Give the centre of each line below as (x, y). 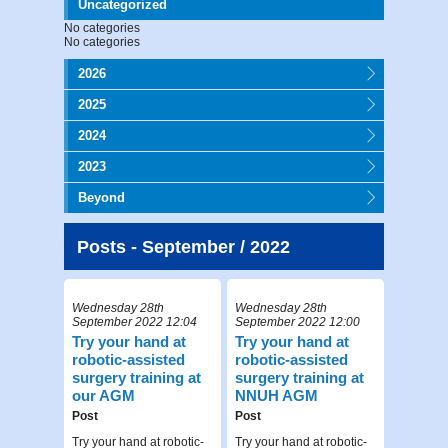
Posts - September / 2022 (183, 246)
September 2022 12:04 (134, 321)
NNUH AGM (277, 395)
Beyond (101, 197)
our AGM (103, 395)
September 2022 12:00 (298, 321)
